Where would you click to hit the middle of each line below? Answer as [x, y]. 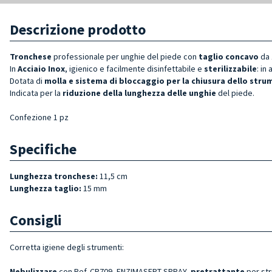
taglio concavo [228, 56]
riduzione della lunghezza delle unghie [139, 93]
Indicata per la [36, 93]
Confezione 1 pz [39, 117]
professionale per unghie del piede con [125, 56]
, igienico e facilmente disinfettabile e [134, 68]
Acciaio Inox [41, 68]
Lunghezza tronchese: [54, 176]
